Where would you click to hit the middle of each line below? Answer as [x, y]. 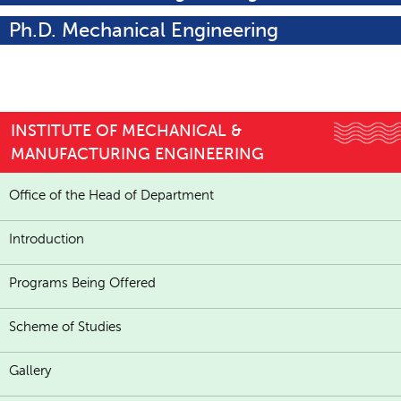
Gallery [30, 371]
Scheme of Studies [65, 327]
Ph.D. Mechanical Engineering [144, 30]
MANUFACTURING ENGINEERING [137, 154]
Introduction [47, 239]
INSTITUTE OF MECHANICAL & [126, 131]
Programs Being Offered [82, 283]
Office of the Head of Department [111, 195]
